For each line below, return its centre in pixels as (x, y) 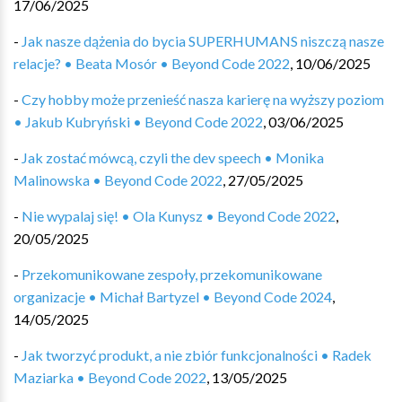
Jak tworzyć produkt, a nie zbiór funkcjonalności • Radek (197, 355)
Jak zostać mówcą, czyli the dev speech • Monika (173, 157)
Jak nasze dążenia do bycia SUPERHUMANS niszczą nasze (203, 41)
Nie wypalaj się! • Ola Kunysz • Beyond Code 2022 (179, 216)
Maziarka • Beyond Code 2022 (110, 377)
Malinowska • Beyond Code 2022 (118, 180)
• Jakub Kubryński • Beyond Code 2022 (138, 122)
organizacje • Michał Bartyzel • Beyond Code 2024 (173, 297)
